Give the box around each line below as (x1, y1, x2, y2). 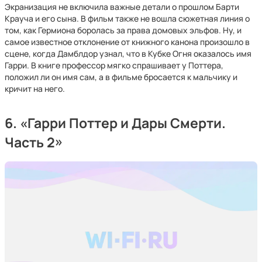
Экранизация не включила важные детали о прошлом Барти (5, 1, 239, 12)
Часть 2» (5, 133, 63, 151)
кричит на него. (5, 83, 65, 94)
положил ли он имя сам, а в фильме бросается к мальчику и (5, 71, 237, 82)
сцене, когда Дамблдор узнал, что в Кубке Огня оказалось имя (5, 48, 251, 59)
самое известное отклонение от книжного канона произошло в (5, 36, 250, 47)
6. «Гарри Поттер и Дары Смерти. (5, 114, 226, 132)
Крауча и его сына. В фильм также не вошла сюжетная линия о (5, 13, 250, 24)
